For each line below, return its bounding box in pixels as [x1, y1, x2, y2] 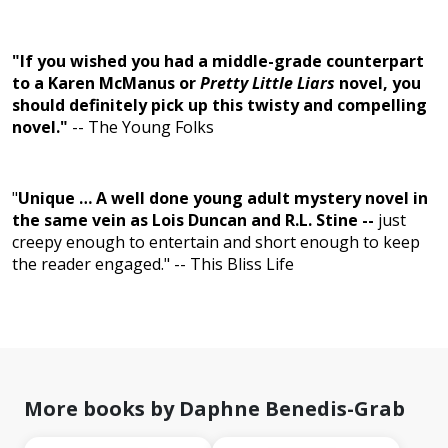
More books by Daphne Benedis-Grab [24, 395, 405, 423]
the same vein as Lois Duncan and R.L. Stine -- [12, 209, 374, 232]
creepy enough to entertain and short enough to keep [12, 231, 420, 254]
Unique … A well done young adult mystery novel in [18, 187, 428, 210]
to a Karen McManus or [12, 72, 200, 95]
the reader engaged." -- [12, 253, 186, 276]
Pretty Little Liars [200, 72, 335, 95]
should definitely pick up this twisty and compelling [12, 94, 427, 117]
